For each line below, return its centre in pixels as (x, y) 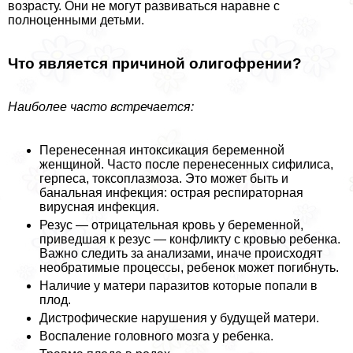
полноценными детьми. (76, 20)
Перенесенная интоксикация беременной (162, 150)
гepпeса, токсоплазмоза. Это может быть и (164, 178)
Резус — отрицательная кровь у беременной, (171, 225)
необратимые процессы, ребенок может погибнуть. (189, 267)
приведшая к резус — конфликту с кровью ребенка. (190, 239)
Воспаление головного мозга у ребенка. (156, 336)
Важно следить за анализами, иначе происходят (181, 253)
